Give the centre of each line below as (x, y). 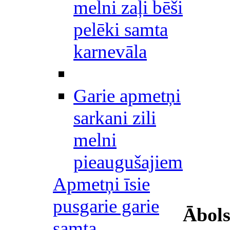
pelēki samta (121, 30)
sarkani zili (115, 118)
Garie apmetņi (127, 96)
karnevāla (110, 52)
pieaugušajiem (128, 162)
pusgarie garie (106, 206)
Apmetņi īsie (101, 184)
